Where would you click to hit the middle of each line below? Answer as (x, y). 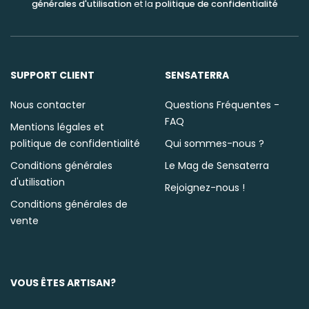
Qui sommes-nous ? (215, 143)
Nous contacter (48, 104)
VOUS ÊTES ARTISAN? (63, 282)
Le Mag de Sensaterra (217, 165)
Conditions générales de (69, 204)
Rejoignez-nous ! (205, 187)
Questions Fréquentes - (222, 104)
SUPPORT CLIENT (52, 75)
